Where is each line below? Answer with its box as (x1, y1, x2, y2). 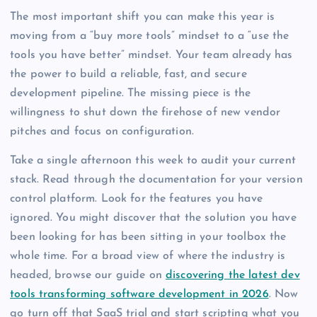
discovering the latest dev (166, 270, 300, 282)
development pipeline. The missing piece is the (10, 88, 251, 100)
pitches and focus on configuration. (10, 126, 195, 138)
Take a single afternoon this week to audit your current (10, 155, 296, 167)
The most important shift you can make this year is (10, 11, 275, 23)
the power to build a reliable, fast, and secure (10, 69, 247, 81)
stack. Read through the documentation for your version (10, 174, 303, 186)
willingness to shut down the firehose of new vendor (10, 107, 281, 119)
